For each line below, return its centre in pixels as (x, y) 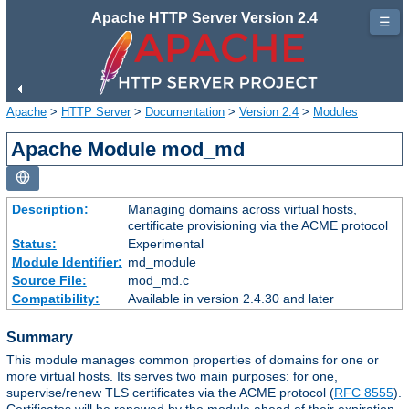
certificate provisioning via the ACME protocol (257, 225)
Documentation (185, 111)
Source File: (49, 280)
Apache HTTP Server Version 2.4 (204, 18)
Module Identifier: (67, 262)
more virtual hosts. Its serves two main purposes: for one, (172, 377)
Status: (34, 243)
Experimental (165, 243)
